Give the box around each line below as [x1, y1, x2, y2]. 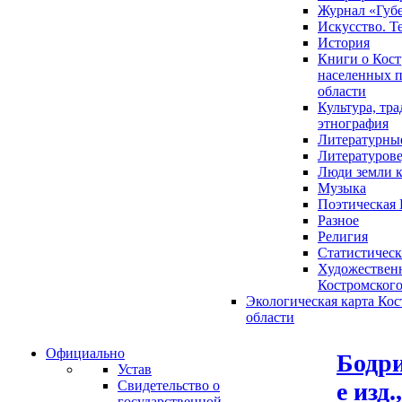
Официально [46, 345, 125, 361]
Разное [318, 213, 359, 228]
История [318, 35, 370, 50]
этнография [318, 116, 389, 131]
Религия [318, 229, 368, 244]
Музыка [318, 180, 366, 196]
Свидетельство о [118, 378, 220, 393]
